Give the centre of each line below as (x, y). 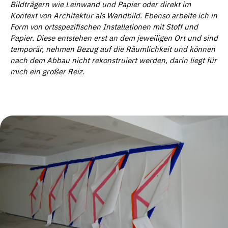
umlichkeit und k (164, 49)
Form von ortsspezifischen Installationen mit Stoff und (104, 27)
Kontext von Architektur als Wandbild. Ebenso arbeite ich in (114, 16)
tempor (23, 49)
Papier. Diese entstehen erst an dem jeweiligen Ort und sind (114, 38)
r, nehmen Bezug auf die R (85, 49)
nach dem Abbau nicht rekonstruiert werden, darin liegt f (110, 61)
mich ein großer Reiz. (47, 72)
